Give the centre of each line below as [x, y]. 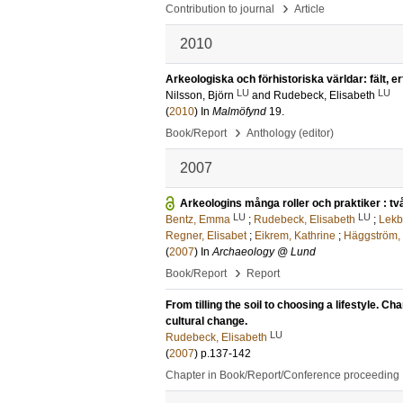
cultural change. [206, 321]
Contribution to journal [220, 9]
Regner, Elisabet [206, 236]
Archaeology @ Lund [264, 252]
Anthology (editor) [290, 133]
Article [309, 9]
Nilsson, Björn [200, 95]
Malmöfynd [239, 112]
